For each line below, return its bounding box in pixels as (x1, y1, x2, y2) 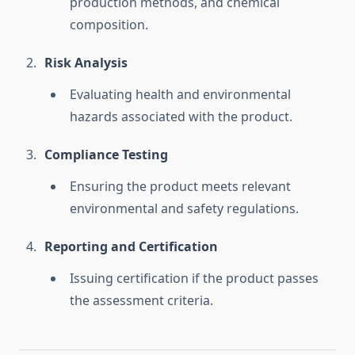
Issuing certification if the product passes (70, 269, 319, 288)
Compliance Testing (44, 146, 168, 164)
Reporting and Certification (44, 238, 218, 256)
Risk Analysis (44, 54, 128, 72)
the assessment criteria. (70, 292, 213, 310)
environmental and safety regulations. (70, 200, 299, 218)
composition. (70, 16, 148, 34)
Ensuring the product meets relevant (70, 177, 291, 196)
